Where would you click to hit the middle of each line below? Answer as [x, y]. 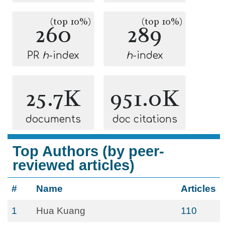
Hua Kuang [61, 211]
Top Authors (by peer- [88, 151]
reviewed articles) [74, 165]
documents [53, 119]
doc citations [145, 119]
